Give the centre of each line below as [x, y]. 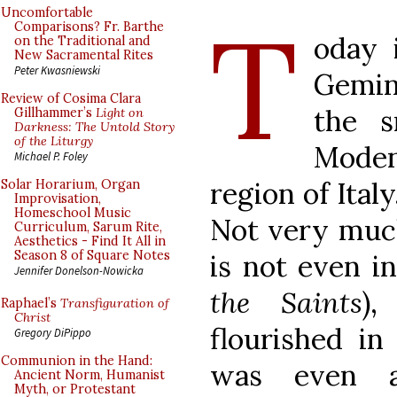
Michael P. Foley [51, 156]
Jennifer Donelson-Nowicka [79, 270]
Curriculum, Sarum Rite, [88, 227]
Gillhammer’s [55, 113]
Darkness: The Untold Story [94, 127]
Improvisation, [58, 198]
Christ [32, 317]
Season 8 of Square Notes [92, 255]
